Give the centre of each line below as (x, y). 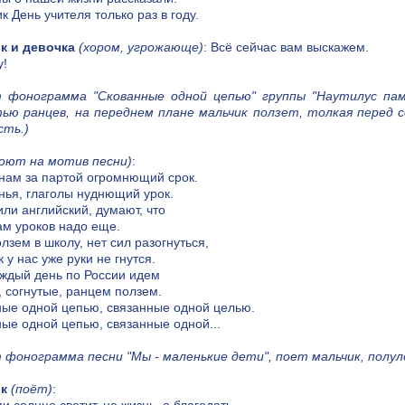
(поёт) (32, 389)
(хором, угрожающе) (141, 47)
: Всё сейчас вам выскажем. (286, 47)
